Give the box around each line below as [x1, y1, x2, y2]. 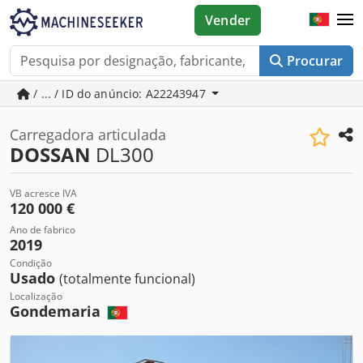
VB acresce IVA [10, 186, 77, 200]
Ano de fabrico [10, 223, 75, 237]
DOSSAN [10, 141, 91, 168]
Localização [10, 289, 62, 303]
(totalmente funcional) [59, 270, 195, 288]
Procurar [286, 52, 343, 70]
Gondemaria [10, 301, 105, 321]
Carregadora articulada [10, 125, 166, 144]
